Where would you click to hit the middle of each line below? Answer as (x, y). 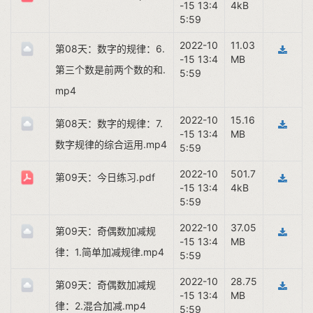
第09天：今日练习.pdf (105, 177)
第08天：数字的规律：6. (110, 49)
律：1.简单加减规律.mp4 (110, 252)
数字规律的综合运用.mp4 (111, 144)
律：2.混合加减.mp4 (101, 306)
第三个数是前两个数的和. (110, 70)
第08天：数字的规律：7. (109, 123)
